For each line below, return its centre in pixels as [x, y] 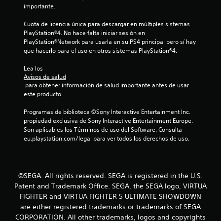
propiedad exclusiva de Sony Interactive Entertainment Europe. [108, 121]
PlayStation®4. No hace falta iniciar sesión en [84, 33]
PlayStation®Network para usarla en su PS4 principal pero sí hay [110, 42]
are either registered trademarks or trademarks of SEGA [110, 207]
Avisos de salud [45, 77]
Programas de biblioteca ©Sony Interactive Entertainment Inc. [107, 112]
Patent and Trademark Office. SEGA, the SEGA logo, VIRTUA [110, 186]
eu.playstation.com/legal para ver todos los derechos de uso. [107, 139]
